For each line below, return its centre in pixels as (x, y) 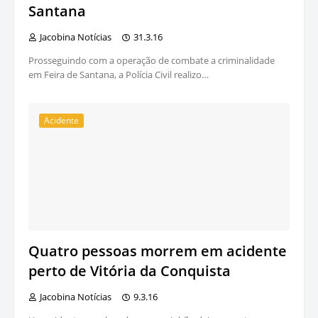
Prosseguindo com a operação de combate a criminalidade (152, 61)
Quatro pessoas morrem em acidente (158, 251)
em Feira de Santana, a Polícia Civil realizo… (119, 75)
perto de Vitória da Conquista (130, 271)
